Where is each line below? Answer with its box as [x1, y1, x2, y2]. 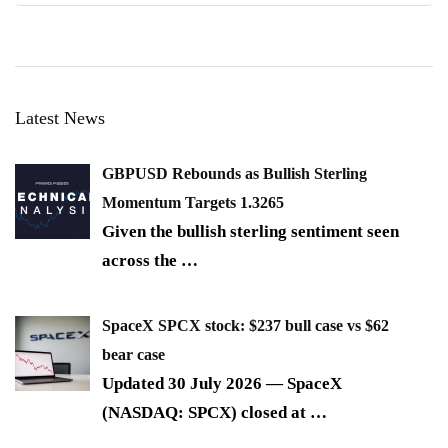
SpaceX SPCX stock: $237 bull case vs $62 [102, 316, 389, 334]
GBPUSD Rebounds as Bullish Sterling [102, 165, 367, 183]
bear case [102, 345, 165, 363]
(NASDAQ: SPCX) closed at [102, 402, 310, 422]
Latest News [15, 108, 105, 129]
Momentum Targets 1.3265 [102, 194, 284, 212]
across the [102, 251, 181, 271]
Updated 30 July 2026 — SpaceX [102, 373, 342, 393]
